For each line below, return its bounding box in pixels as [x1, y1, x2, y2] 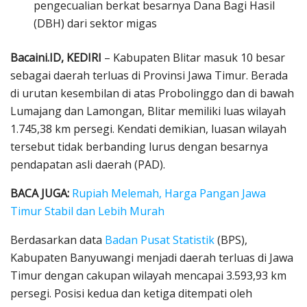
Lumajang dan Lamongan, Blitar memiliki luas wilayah [10, 103, 286, 119]
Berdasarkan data [10, 232, 105, 248]
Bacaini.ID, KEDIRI [10, 50, 101, 66]
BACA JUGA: [10, 186, 69, 201]
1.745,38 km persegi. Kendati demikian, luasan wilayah [10, 121, 286, 137]
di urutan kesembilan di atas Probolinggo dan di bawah [10, 86, 294, 101]
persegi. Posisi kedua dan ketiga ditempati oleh [10, 286, 252, 302]
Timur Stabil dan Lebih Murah [10, 204, 164, 219]
